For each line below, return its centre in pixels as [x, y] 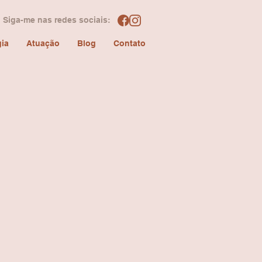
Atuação [43, 43]
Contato [130, 43]
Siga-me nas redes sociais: [57, 20]
